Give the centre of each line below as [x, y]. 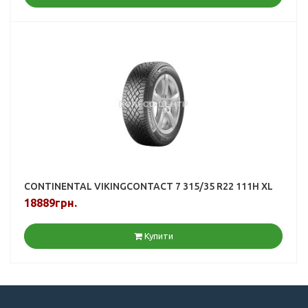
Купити [158, 235]
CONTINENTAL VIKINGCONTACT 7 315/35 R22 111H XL [148, 186]
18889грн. [51, 202]
